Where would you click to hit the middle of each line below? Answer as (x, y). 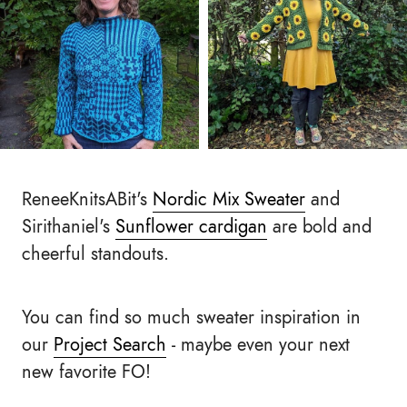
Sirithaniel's (69, 227)
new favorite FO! (86, 372)
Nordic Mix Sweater (229, 199)
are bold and (319, 227)
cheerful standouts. (95, 254)
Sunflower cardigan (191, 227)
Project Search (110, 345)
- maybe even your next (258, 345)
